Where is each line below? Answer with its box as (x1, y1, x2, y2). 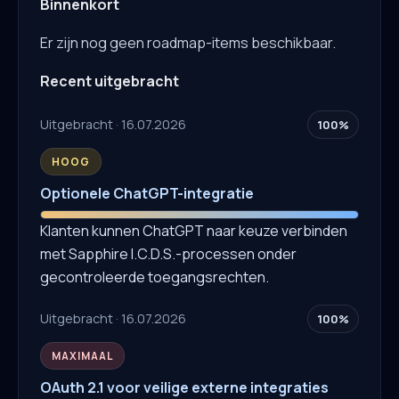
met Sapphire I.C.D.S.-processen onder (40, 243, 297, 264)
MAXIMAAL (52, 347, 113, 363)
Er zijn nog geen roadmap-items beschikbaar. (40, 33, 336, 53)
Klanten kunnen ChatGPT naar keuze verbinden (40, 220, 347, 240)
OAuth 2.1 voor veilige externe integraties (40, 377, 329, 397)
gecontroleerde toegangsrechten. (40, 266, 269, 287)
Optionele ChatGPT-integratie (40, 183, 254, 203)
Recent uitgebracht (40, 71, 179, 92)
